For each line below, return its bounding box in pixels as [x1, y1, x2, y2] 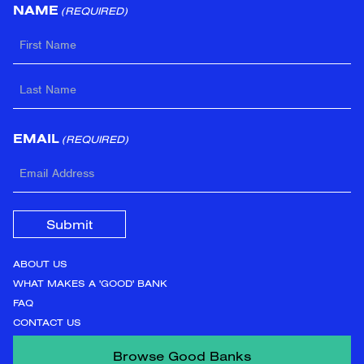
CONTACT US [13, 316, 81, 329]
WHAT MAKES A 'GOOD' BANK [13, 277, 167, 290]
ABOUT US [13, 258, 67, 271]
